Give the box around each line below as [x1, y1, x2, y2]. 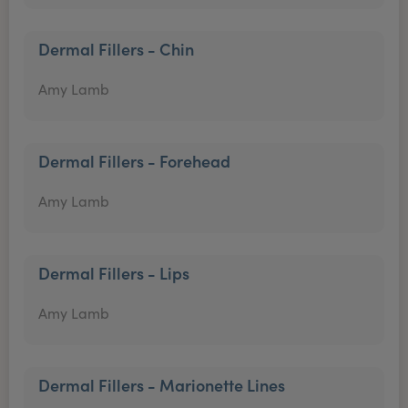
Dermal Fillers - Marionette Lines [38, 373, 285, 396]
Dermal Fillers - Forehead [38, 149, 230, 172]
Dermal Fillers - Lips [38, 261, 189, 284]
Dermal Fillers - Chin [38, 37, 194, 60]
